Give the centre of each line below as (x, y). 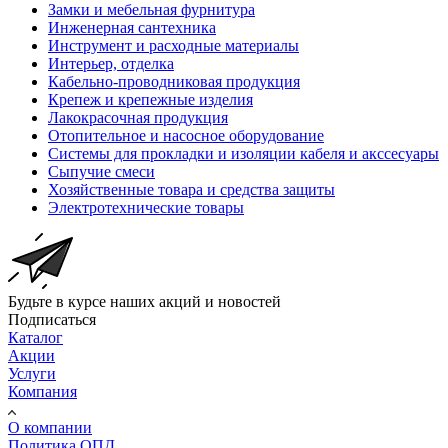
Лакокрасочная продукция (138, 117)
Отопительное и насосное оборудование (186, 135)
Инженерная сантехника (132, 27)
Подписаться (52, 319)
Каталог (35, 337)
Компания (42, 391)
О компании (50, 427)
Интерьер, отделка (111, 63)
